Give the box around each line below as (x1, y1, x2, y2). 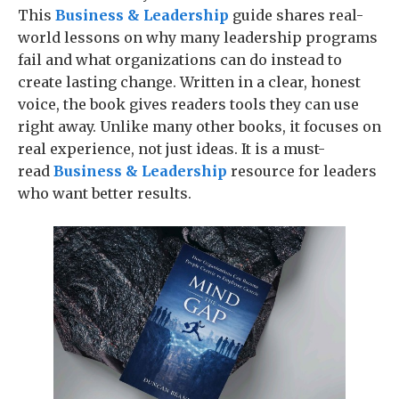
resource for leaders (231, 162, 377, 180)
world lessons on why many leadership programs (18, 28, 378, 46)
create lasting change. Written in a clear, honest (18, 73, 361, 91)
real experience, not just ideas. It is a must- (18, 140, 325, 158)
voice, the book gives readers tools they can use (18, 95, 359, 113)
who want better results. (18, 184, 195, 202)
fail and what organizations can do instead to (18, 51, 342, 69)
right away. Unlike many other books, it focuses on (18, 118, 381, 135)
